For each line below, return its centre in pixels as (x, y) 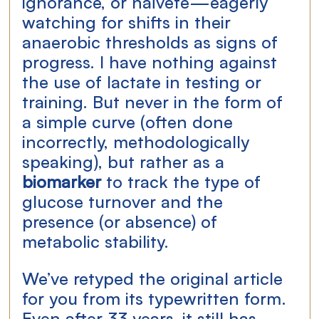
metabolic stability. (96, 240)
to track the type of (184, 180)
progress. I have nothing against (152, 61)
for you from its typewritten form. (157, 297)
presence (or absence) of (122, 220)
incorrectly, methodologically (138, 140)
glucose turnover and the (125, 200)
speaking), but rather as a (126, 160)
